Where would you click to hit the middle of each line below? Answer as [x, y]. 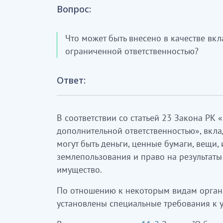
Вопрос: [74, 9]
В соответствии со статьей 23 [115, 118]
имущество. [79, 169]
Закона [188, 118]
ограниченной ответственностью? [132, 51]
